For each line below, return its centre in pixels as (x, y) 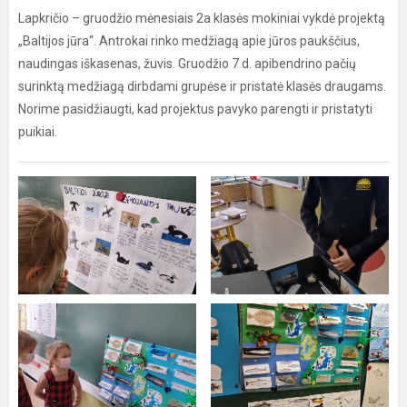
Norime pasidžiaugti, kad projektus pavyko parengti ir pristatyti (195, 109)
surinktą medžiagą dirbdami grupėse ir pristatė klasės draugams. (202, 86)
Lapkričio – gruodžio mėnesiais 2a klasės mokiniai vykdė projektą (202, 18)
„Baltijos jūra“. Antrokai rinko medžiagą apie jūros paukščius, (189, 41)
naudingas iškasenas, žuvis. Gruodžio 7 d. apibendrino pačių (187, 64)
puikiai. (38, 132)
